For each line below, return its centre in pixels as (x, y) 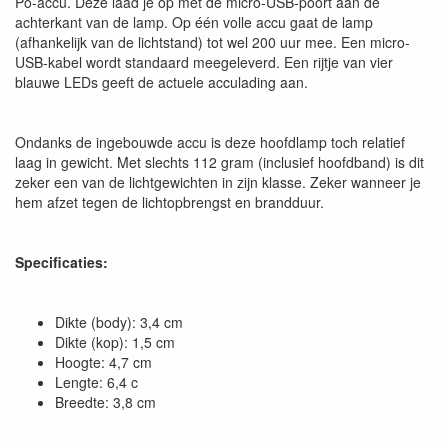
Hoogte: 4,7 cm (103, 362)
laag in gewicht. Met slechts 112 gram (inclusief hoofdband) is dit (219, 162)
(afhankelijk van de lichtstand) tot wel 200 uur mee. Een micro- (212, 42)
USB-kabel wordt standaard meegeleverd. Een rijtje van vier (204, 62)
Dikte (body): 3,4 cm (119, 322)
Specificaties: (61, 262)
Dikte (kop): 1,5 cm (115, 342)
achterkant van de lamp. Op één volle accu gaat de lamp (194, 22)
